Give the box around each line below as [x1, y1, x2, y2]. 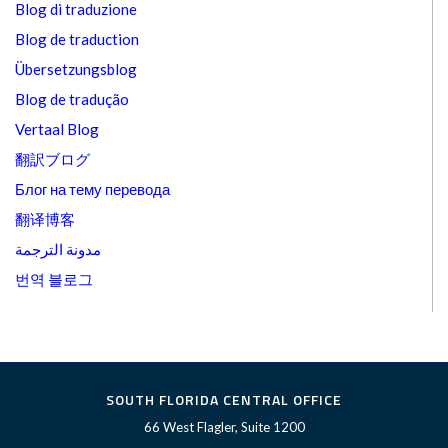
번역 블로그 [15, 270, 93, 288]
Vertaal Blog [15, 120, 99, 138]
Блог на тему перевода [15, 180, 170, 198]
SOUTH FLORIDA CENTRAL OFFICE [106, 389, 342, 411]
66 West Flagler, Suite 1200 [143, 419, 305, 436]
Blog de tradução [15, 90, 129, 108]
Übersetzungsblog [15, 60, 137, 78]
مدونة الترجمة [15, 240, 101, 258]
